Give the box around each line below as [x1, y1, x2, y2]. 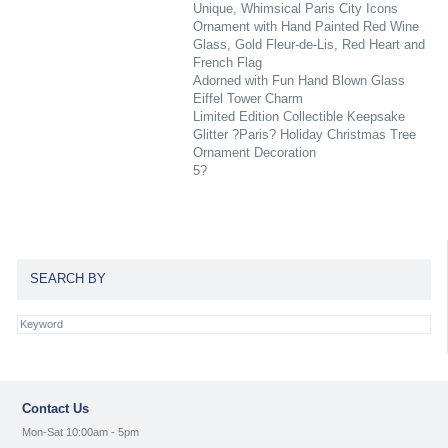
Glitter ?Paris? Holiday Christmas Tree [192, 127, 416, 142]
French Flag [192, 55, 262, 70]
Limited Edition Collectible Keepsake [192, 109, 405, 124]
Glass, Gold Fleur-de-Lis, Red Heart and [192, 37, 425, 52]
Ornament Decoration [192, 145, 316, 160]
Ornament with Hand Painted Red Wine [192, 19, 419, 34]
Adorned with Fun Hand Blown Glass [192, 73, 405, 88]
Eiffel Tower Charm [192, 91, 303, 106]
